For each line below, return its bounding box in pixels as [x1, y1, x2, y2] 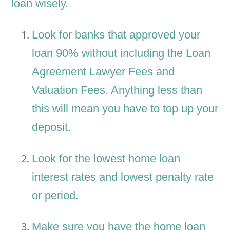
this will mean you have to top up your [32, 102, 219, 116]
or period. [32, 189, 79, 202]
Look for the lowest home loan [32, 152, 181, 165]
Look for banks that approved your [32, 28, 201, 42]
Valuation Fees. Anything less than [32, 84, 203, 97]
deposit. [32, 121, 71, 134]
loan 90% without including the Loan [32, 47, 211, 60]
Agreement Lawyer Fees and [32, 65, 175, 79]
